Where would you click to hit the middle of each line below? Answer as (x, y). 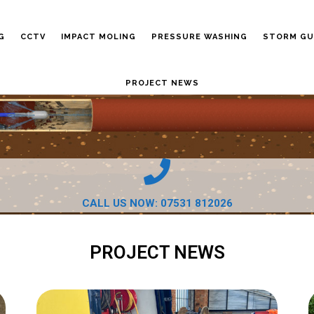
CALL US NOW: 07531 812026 (157, 203)
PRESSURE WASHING (199, 37)
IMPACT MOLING (98, 37)
